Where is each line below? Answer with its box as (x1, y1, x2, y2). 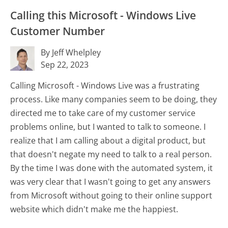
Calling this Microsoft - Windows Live (10, 8, 196, 23)
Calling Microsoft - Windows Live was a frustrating (10, 80, 200, 91)
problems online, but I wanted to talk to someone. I (10, 121, 206, 132)
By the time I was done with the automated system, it (10, 162, 213, 174)
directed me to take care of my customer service (10, 107, 196, 119)
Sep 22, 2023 (41, 59, 89, 70)
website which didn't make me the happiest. (10, 204, 181, 215)
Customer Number (10, 24, 105, 39)
